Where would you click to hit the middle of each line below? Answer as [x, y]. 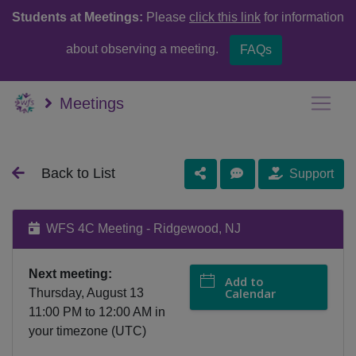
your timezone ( [72, 331]
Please [166, 17]
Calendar [250, 293]
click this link [225, 17]
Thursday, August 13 [86, 293]
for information [302, 17]
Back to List [78, 173]
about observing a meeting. [144, 49]
